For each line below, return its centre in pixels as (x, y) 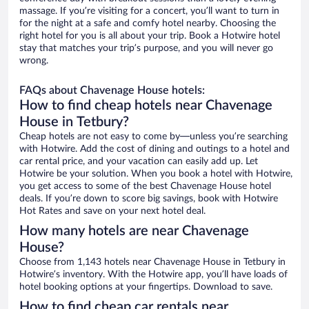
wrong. (34, 61)
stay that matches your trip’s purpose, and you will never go (146, 49)
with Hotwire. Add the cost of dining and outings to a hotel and (154, 149)
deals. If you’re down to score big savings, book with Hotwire (149, 199)
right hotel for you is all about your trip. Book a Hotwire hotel (150, 36)
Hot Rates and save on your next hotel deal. (112, 211)
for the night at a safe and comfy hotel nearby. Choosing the (148, 24)
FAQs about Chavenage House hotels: (112, 91)
